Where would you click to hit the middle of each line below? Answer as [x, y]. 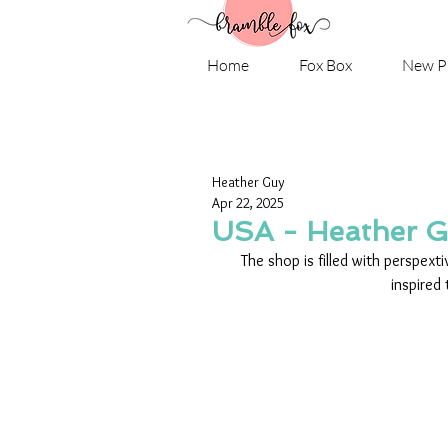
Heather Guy [248, 182]
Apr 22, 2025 [248, 203]
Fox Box [325, 65]
